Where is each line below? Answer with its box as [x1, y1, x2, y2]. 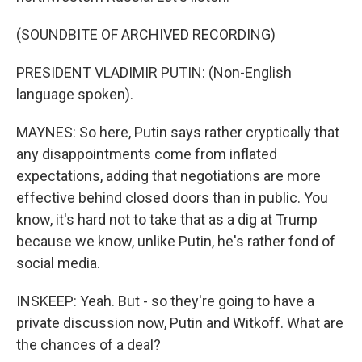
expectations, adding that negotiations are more [16, 167, 321, 184]
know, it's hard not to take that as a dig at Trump [16, 211, 318, 228]
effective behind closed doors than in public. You [16, 189, 328, 206]
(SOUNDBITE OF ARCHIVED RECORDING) [16, 26, 276, 43]
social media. [16, 255, 100, 271]
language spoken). [16, 86, 133, 103]
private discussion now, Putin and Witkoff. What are [16, 314, 343, 331]
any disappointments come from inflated [16, 145, 277, 162]
